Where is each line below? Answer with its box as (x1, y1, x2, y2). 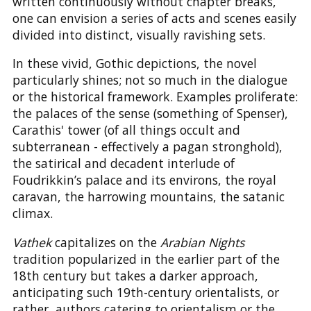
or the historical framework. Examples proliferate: (12, 88, 298, 106)
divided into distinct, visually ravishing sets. (12, 26, 265, 43)
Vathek (12, 233, 51, 251)
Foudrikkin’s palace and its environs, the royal (12, 171, 276, 189)
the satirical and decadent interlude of (12, 155, 235, 172)
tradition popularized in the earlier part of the (12, 250, 280, 267)
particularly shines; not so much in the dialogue (12, 72, 287, 89)
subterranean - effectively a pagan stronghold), (12, 138, 283, 155)
